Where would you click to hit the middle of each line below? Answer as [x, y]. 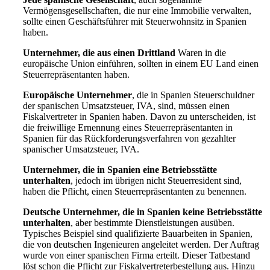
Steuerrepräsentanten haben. [76, 75]
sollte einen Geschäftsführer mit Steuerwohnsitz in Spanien [135, 22]
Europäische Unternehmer [77, 95]
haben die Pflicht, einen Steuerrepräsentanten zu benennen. [135, 192]
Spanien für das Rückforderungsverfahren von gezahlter [129, 139]
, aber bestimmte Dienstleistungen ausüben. [152, 223]
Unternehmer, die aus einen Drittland [99, 53]
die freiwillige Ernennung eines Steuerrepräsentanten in [128, 128]
